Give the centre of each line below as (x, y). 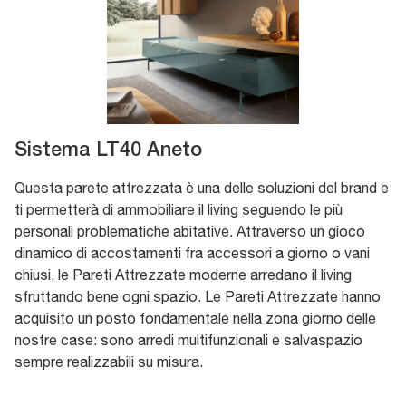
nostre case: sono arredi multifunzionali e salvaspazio (188, 339)
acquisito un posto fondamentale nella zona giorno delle (195, 318)
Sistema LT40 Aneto (108, 150)
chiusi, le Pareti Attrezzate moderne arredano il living (183, 274)
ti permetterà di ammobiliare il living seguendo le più (179, 209)
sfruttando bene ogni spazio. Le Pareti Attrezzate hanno (198, 296)
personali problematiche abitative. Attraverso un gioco (190, 231)
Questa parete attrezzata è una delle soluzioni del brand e (202, 187)
